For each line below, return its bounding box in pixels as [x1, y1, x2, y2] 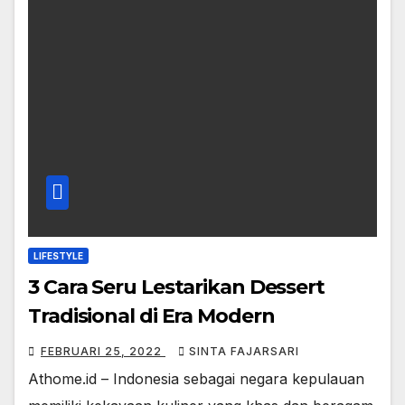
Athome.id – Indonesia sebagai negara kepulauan [28, 370, 364, 389]
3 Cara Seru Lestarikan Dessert [28, 275, 325, 300]
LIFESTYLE [33, 250, 83, 262]
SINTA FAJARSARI [189, 344, 299, 359]
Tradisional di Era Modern [28, 304, 275, 329]
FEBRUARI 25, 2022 [41, 344, 165, 359]
